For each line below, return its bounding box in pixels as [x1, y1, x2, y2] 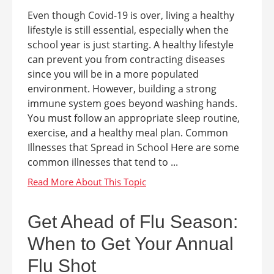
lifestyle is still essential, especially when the [28, 23, 229, 37]
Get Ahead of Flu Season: [28, 212, 238, 232]
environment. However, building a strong [28, 82, 217, 95]
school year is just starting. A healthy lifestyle [28, 38, 234, 51]
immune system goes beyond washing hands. [28, 97, 237, 110]
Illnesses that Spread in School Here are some [28, 141, 239, 154]
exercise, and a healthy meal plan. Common [28, 126, 228, 139]
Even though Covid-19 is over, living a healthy [28, 9, 234, 22]
